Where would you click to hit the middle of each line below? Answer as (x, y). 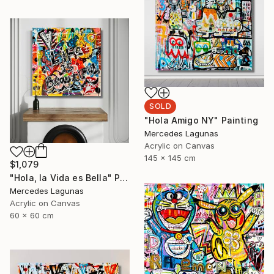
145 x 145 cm (170, 157)
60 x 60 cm (32, 216)
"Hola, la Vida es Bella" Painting (124, 178)
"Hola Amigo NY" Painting (201, 120)
